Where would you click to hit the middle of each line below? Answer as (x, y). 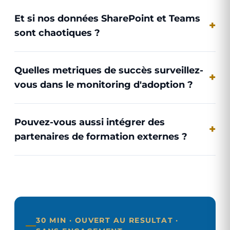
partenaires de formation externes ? (101, 136)
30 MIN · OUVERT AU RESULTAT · (107, 220)
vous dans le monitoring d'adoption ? (104, 84)
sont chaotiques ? (57, 33)
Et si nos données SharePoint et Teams (107, 18)
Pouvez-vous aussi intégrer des (90, 122)
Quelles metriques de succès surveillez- (109, 70)
